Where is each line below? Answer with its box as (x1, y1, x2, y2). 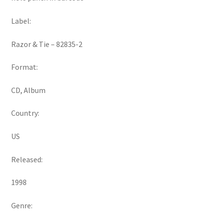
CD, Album (11, 85, 46, 95)
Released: (11, 154, 43, 164)
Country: (11, 108, 39, 118)
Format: (11, 62, 38, 72)
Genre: (11, 201, 32, 211)
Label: (11, 15, 31, 26)
